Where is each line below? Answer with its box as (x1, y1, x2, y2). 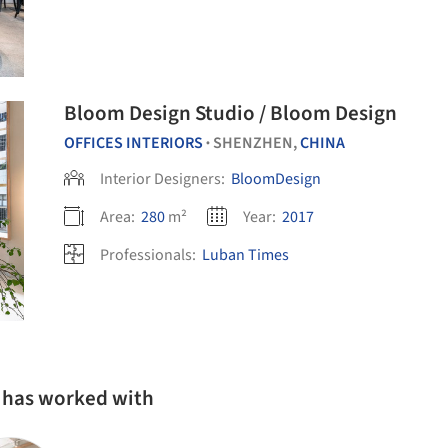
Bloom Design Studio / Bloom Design (64, 98, 397, 128)
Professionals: (100, 244, 199, 266)
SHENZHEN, (213, 132, 300, 154)
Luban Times (202, 244, 289, 266)
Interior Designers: (100, 168, 228, 190)
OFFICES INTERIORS (64, 132, 203, 154)
